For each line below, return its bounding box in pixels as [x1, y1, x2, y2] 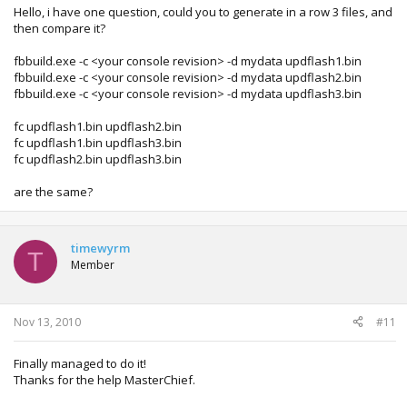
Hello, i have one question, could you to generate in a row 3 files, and [14, 4, 392, 20]
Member [71, 257, 114, 273]
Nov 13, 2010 [14, 313, 81, 330]
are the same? [14, 184, 93, 200]
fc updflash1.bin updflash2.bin [14, 118, 182, 134]
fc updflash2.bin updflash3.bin [14, 151, 182, 167]
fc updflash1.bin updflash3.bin [14, 134, 182, 151]
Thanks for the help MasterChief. [14, 371, 195, 388]
